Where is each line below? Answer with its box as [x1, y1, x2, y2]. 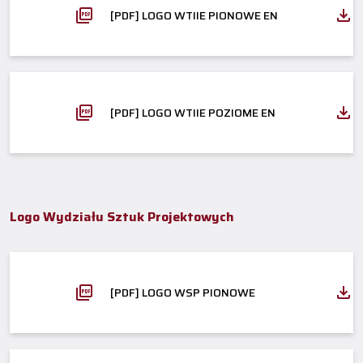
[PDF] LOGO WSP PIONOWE [110, 283, 255, 301]
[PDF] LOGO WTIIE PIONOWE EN [110, 6, 278, 24]
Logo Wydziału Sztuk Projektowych [10, 206, 234, 227]
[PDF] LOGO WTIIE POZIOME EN [110, 103, 275, 122]
